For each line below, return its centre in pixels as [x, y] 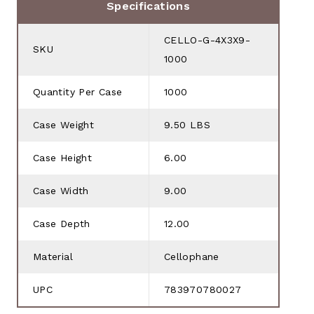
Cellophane [192, 256]
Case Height [63, 157]
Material [53, 256]
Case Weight [64, 124]
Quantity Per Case [78, 91]
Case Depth [62, 223]
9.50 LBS [187, 124]
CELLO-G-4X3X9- [207, 40]
